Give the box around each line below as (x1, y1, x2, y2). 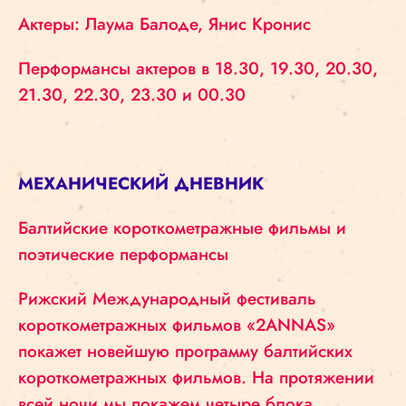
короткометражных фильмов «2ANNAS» (18, 313, 335, 337)
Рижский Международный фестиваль (18, 286, 316, 311)
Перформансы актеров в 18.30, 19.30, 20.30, (18, 56, 378, 81)
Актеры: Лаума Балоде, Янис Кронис (18, 12, 311, 36)
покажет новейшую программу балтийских (18, 339, 353, 363)
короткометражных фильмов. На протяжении (18, 365, 374, 390)
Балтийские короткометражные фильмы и (18, 216, 346, 240)
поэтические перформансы (18, 242, 228, 266)
